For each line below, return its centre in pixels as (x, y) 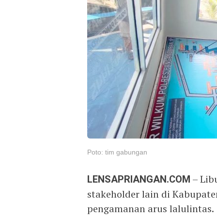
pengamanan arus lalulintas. (151, 209)
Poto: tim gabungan (117, 152)
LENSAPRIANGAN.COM (139, 179)
